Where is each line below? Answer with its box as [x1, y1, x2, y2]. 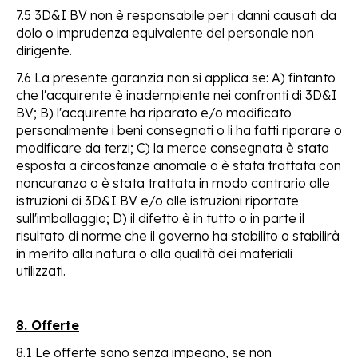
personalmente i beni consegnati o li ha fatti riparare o [16, 121, 342, 138]
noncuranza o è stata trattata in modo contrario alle [16, 174, 330, 191]
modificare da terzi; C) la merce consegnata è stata [16, 139, 329, 156]
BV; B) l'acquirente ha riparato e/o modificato [16, 104, 292, 121]
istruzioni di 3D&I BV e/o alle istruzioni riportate [16, 192, 299, 209]
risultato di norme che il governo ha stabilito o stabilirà [16, 227, 340, 244]
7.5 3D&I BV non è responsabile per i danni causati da [16, 6, 336, 23]
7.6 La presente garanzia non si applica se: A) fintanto [16, 69, 336, 86]
